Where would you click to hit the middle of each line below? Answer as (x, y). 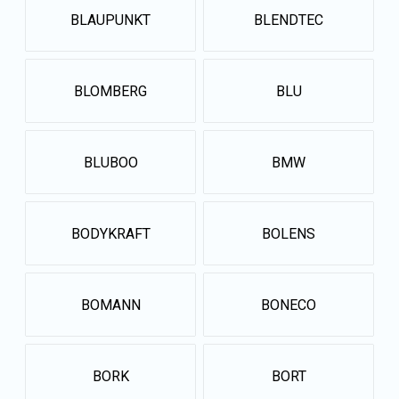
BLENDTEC (289, 20)
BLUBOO (110, 162)
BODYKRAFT (110, 233)
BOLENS (289, 233)
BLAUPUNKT (110, 20)
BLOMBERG (110, 91)
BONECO (289, 305)
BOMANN (110, 305)
